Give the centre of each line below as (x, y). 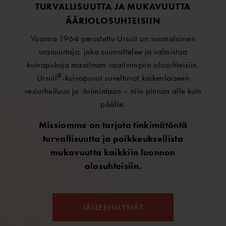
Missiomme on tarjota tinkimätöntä (113, 125)
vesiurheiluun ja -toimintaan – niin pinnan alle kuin (113, 91)
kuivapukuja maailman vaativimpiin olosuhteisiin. (113, 65)
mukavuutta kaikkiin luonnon (113, 153)
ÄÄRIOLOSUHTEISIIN (113, 21)
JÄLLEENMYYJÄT (113, 208)
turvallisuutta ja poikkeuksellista (113, 139)
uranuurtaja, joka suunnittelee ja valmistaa (113, 52)
